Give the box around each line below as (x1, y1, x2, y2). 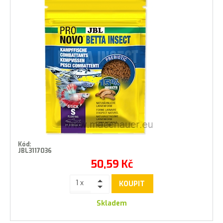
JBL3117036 (18, 147, 52, 155)
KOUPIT (119, 179, 145, 189)
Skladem (96, 199, 127, 208)
